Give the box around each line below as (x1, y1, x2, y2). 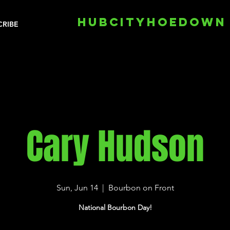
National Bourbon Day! (78, 203, 152, 212)
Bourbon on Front (108, 183, 174, 193)
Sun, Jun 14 (56, 183, 98, 193)
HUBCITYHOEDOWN (78, 15, 226, 29)
